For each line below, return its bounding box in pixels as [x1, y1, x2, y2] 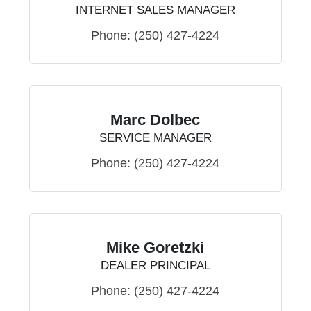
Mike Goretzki [106, 239, 205, 257]
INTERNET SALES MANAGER [75, 3, 235, 17]
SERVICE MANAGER [99, 131, 212, 145]
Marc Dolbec [110, 111, 201, 129]
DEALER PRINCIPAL [100, 259, 210, 273]
